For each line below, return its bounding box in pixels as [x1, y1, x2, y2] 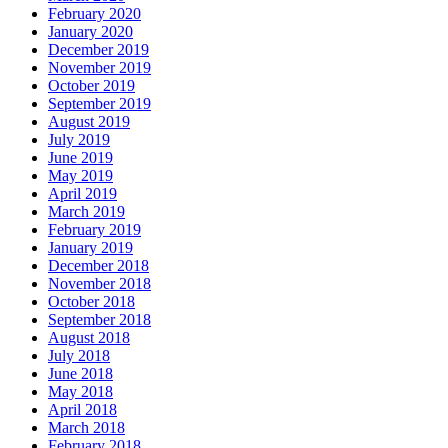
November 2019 [48, 58, 151, 76]
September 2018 [48, 310, 151, 328]
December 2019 [48, 40, 149, 58]
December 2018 [48, 256, 149, 274]
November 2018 [48, 274, 151, 292]
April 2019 [48, 184, 117, 202]
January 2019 [48, 238, 133, 256]
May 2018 [48, 382, 113, 400]
